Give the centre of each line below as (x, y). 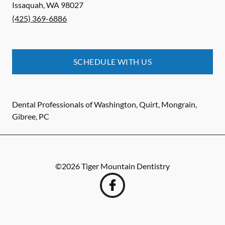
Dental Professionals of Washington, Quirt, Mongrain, (104, 104)
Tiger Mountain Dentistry (126, 166)
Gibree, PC (31, 117)
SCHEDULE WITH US (113, 62)
